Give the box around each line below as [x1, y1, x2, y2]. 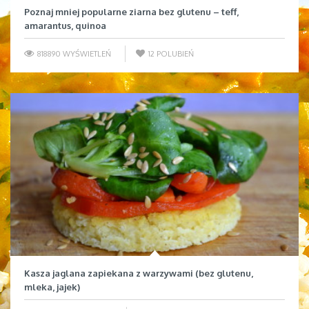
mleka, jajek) [24, 281, 80, 292]
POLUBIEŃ [157, 48, 194, 59]
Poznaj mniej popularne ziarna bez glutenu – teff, [24, 6, 239, 17]
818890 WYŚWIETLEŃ [35, 48, 111, 59]
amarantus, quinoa [24, 19, 106, 31]
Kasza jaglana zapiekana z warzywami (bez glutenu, [24, 267, 253, 279]
